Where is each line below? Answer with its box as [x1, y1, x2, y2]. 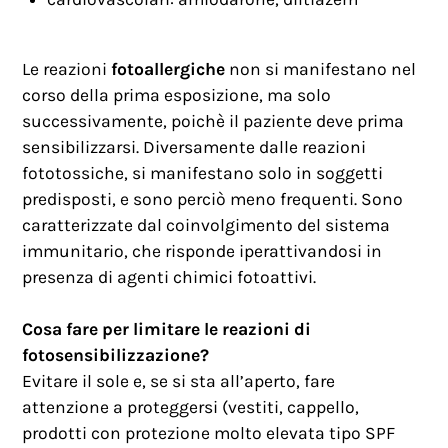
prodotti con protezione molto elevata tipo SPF [22, 422, 396, 443]
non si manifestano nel [229, 58, 417, 79]
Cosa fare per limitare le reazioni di [22, 318, 312, 339]
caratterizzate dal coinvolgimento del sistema [22, 214, 391, 235]
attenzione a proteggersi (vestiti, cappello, [22, 396, 360, 417]
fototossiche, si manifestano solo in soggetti [22, 162, 384, 183]
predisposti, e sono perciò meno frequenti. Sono [22, 188, 404, 209]
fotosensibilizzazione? [22, 344, 210, 365]
